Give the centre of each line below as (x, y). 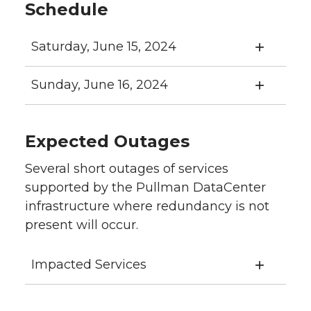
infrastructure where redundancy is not (147, 206)
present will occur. (82, 225)
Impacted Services (89, 264)
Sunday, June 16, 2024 (100, 85)
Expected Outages (107, 141)
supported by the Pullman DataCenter (145, 187)
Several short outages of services (127, 169)
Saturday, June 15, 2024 (104, 47)
